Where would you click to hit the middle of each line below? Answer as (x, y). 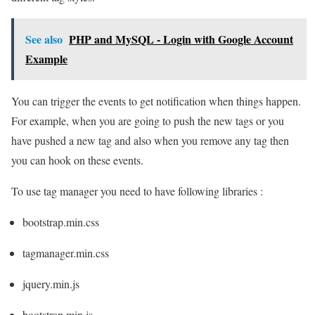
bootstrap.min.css (61, 221)
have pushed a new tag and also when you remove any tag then (150, 140)
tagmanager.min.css (66, 252)
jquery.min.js (51, 283)
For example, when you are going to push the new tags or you (148, 120)
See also (44, 39)
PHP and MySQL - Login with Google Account (181, 39)
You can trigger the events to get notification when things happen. (156, 101)
